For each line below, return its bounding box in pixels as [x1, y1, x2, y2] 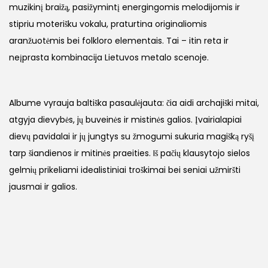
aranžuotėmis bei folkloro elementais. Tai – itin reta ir [9, 35, 229, 47]
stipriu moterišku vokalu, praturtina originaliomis [9, 18, 207, 31]
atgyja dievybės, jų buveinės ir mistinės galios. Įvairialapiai [9, 114, 242, 126]
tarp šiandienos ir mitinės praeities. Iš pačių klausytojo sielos [9, 147, 250, 160]
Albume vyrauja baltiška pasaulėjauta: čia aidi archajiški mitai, [9, 97, 259, 109]
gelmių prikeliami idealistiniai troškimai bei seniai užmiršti [9, 164, 240, 176]
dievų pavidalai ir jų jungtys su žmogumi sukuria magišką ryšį [9, 130, 254, 143]
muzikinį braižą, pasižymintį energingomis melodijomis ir [9, 1, 240, 14]
